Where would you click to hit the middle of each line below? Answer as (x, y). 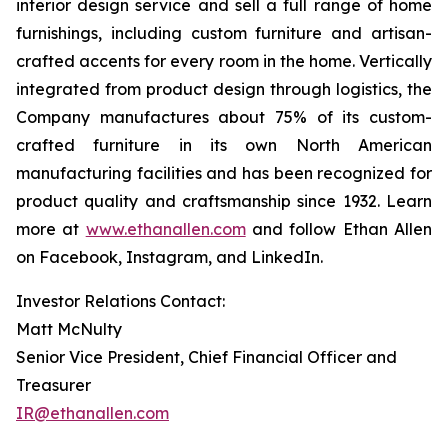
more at (51, 229)
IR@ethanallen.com (92, 413)
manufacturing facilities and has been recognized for (224, 173)
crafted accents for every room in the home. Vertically (224, 61)
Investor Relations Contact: (120, 301)
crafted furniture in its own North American (224, 145)
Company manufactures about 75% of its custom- (224, 117)
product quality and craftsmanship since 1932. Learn (224, 201)
